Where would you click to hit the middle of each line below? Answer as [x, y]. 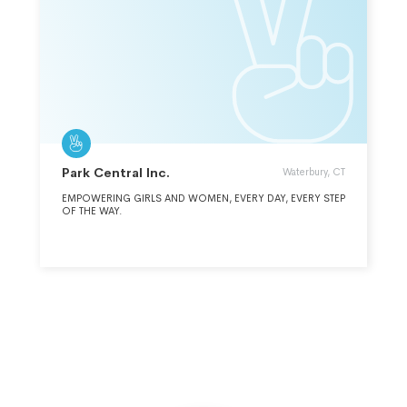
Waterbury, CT [314, 171]
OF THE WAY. [92, 210]
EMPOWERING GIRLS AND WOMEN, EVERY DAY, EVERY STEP [203, 198]
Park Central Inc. [116, 172]
